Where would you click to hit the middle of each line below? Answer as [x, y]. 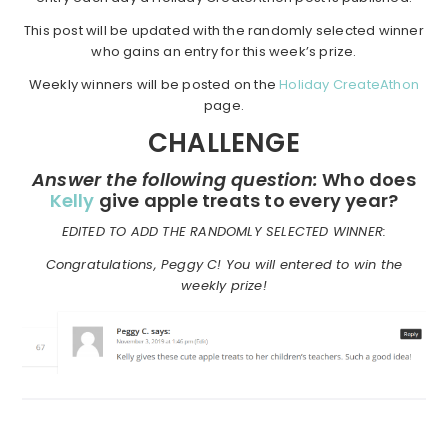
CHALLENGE [224, 142]
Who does [367, 179]
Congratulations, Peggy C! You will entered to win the [224, 264]
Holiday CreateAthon [349, 84]
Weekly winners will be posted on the [154, 84]
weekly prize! [224, 285]
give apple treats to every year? [246, 200]
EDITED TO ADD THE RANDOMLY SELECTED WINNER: [224, 231]
